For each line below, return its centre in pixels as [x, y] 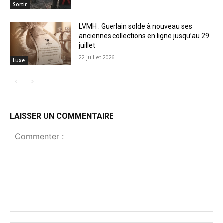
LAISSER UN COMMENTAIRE [62, 116]
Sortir [20, 5]
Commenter [28, 217]
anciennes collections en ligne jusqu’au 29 [144, 36]
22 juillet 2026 [97, 57]
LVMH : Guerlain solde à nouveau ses [136, 27]
